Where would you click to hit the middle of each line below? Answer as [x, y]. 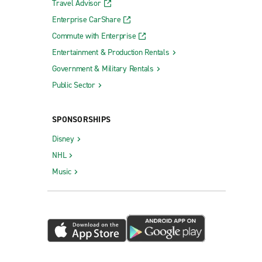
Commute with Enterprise [94, 36]
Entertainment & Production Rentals [111, 53]
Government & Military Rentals [103, 69]
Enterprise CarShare [87, 20]
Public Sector [74, 85]
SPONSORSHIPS [81, 120]
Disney [63, 139]
